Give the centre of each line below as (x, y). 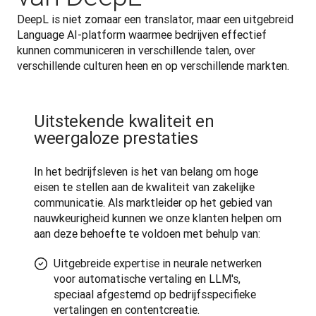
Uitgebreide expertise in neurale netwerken (158, 263)
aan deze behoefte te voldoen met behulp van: (147, 233)
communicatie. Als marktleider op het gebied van (153, 202)
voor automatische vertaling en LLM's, (147, 279)
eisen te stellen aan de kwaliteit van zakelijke (144, 187)
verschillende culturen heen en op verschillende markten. (153, 66)
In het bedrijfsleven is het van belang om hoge (146, 171)
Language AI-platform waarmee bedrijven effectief (142, 35)
